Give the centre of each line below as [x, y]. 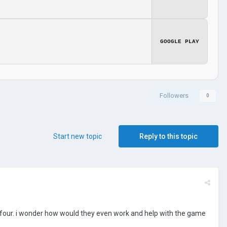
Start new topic [78, 136]
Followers [174, 95]
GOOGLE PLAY [180, 41]
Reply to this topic [168, 136]
